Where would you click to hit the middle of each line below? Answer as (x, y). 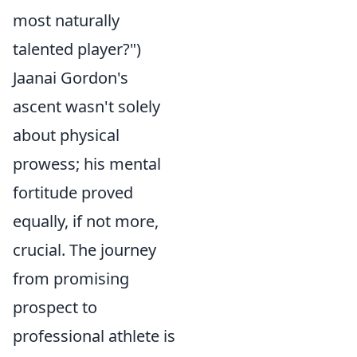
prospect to (55, 307)
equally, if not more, (86, 221)
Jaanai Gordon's (71, 78)
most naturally (66, 20)
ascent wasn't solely (86, 106)
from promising (71, 279)
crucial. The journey (84, 250)
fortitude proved (73, 192)
